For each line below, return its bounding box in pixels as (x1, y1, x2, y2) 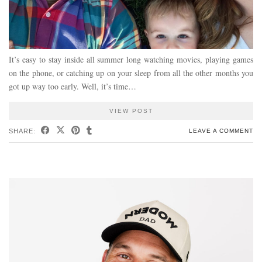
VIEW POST (109, 107, 153, 114)
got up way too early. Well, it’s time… (9, 80, 136, 92)
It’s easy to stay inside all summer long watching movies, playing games (9, 53, 253, 65)
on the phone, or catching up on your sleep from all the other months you (9, 67, 253, 78)
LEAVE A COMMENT (189, 127, 253, 134)
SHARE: (9, 127, 38, 135)
